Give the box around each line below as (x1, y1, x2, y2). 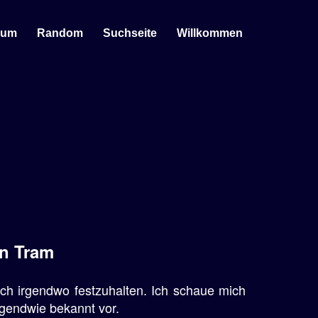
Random (37, 26, 83, 39)
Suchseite (103, 26, 157, 39)
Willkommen (177, 26, 243, 39)
